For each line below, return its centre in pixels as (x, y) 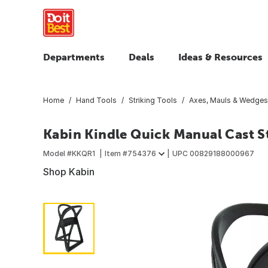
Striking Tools (153, 100)
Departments (74, 57)
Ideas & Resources (220, 57)
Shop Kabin (69, 171)
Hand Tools (96, 100)
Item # (116, 153)
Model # (57, 153)
